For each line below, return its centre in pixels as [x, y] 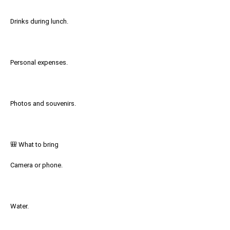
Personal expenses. [39, 62]
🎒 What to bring [34, 145]
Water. [20, 206]
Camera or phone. [36, 165]
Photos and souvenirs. [43, 103]
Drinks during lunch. [39, 21]
